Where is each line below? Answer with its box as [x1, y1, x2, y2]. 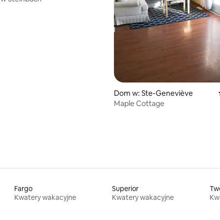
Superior [111, 184, 138, 193]
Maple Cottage [114, 98, 165, 108]
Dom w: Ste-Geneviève [114, 88, 193, 98]
